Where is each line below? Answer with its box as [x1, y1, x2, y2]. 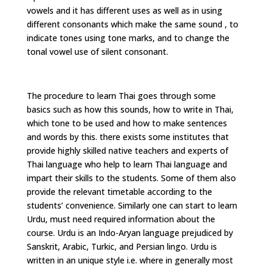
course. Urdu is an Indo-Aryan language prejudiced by [26, 227, 233, 238]
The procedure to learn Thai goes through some [26, 90, 216, 101]
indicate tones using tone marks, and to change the [26, 32, 229, 44]
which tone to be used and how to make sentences [26, 117, 227, 129]
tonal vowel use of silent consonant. [26, 46, 168, 57]
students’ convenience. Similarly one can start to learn [26, 200, 237, 211]
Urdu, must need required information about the [26, 213, 215, 225]
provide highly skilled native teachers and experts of [26, 145, 228, 156]
